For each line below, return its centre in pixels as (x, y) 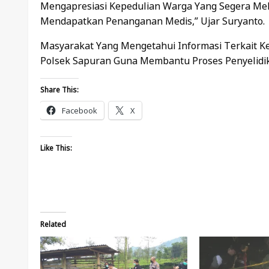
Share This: (59, 90)
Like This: (56, 148)
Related (53, 225)
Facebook (80, 111)
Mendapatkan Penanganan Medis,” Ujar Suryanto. (153, 21)
